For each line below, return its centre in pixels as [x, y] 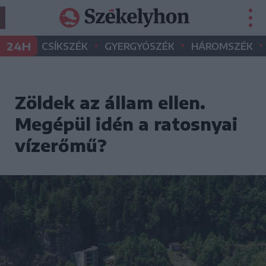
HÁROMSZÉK [222, 46]
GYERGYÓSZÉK [140, 46]
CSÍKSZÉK [65, 46]
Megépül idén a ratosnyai [126, 124]
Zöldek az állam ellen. [110, 102]
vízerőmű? [61, 145]
